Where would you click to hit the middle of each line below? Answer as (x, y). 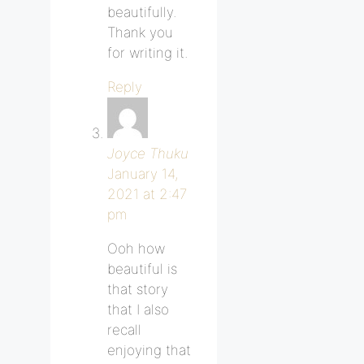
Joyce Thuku (148, 153)
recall (124, 329)
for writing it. (147, 52)
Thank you (140, 32)
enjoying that (149, 350)
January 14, (143, 173)
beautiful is (142, 269)
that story (138, 289)
